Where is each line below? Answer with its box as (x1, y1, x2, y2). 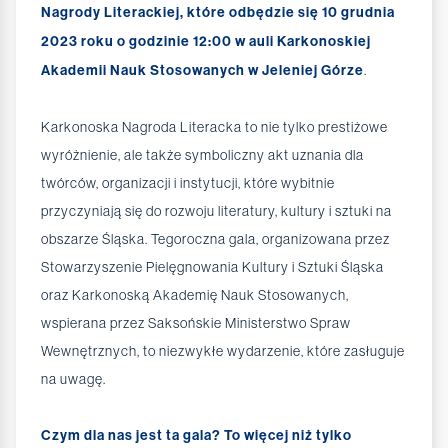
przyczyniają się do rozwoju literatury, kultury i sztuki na (41, 203, 392, 220)
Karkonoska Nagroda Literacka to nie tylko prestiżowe (41, 119, 388, 136)
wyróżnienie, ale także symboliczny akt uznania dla (41, 147, 364, 164)
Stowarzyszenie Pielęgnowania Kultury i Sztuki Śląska (41, 259, 384, 276)
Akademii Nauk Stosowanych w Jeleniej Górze (41, 62, 364, 80)
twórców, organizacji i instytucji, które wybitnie (41, 175, 335, 192)
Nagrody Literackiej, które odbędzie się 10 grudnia (41, 4, 395, 22)
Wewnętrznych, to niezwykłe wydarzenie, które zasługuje (41, 343, 405, 360)
